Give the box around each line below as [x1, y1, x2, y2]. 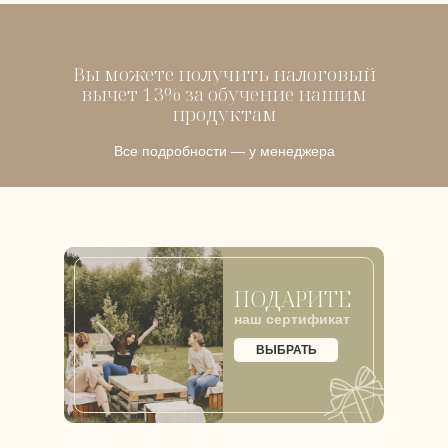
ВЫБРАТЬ [255, 343, 317, 357]
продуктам [171, 101, 277, 127]
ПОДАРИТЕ [234, 283, 351, 313]
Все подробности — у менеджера [113, 143, 335, 159]
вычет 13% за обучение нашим [81, 81, 367, 107]
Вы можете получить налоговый [72, 61, 376, 87]
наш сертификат [234, 311, 350, 327]
